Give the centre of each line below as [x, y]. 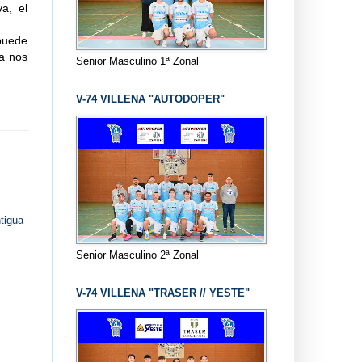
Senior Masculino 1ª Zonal [137, 61]
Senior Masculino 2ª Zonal [137, 255]
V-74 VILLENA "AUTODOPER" [150, 99]
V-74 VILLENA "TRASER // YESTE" [162, 293]
